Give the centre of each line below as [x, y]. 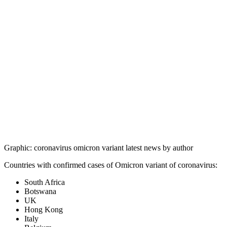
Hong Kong [44, 210]
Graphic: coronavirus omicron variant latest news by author [99, 148]
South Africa [45, 182]
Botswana [40, 192]
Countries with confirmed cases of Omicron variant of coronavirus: [111, 165]
